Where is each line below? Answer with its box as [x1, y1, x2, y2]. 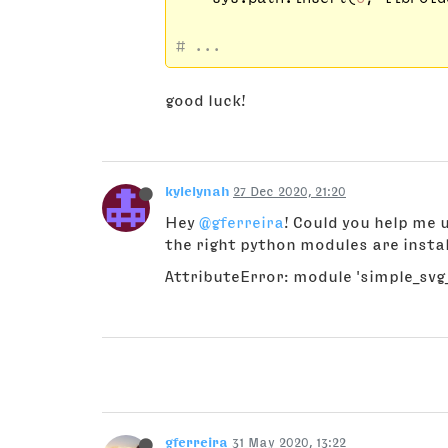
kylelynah [165, 184, 229, 199]
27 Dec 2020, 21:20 [233, 184, 346, 199]
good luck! [165, 92, 246, 109]
